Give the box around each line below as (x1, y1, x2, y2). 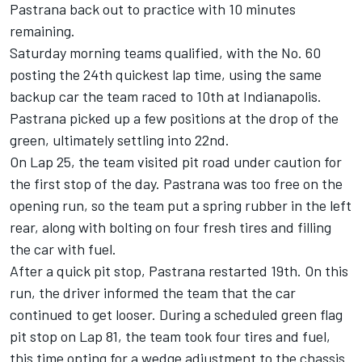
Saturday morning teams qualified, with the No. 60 (10, 44, 321, 62)
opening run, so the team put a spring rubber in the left (10, 196, 351, 215)
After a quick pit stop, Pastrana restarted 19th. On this (10, 262, 348, 280)
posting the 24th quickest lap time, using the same (10, 65, 322, 84)
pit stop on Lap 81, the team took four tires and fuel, (10, 327, 330, 346)
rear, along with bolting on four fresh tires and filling (10, 218, 331, 237)
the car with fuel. (10, 240, 116, 259)
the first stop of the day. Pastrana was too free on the (10, 175, 343, 193)
